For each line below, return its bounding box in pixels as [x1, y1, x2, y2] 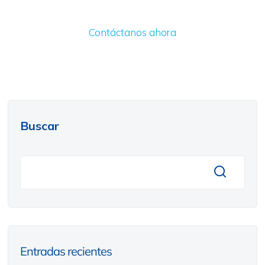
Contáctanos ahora [89, 25, 176, 38]
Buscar [20, 118, 59, 133]
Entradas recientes [20, 243, 112, 258]
